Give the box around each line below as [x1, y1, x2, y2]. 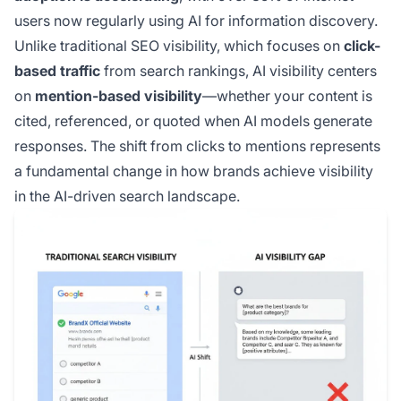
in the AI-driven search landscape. [14, 187, 240, 205]
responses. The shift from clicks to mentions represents [14, 137, 380, 155]
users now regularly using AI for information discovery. [14, 12, 378, 30]
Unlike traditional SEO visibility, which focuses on [14, 37, 344, 55]
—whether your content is [202, 87, 372, 105]
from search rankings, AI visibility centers [100, 62, 377, 80]
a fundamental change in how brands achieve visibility [14, 162, 373, 180]
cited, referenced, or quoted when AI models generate [14, 112, 372, 130]
